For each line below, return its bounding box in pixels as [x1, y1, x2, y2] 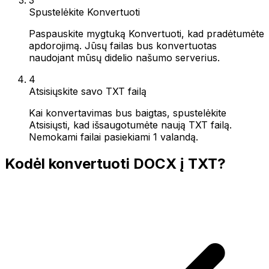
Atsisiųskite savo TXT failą [29, 85, 147, 97]
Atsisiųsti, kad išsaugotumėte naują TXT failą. [29, 118, 232, 131]
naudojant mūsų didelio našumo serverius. [29, 51, 220, 64]
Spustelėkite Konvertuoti [29, 5, 140, 18]
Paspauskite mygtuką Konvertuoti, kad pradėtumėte [29, 27, 264, 40]
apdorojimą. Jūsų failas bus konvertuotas [29, 39, 217, 52]
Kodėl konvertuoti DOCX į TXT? [5, 154, 226, 172]
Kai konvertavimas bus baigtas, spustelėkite [29, 106, 226, 119]
